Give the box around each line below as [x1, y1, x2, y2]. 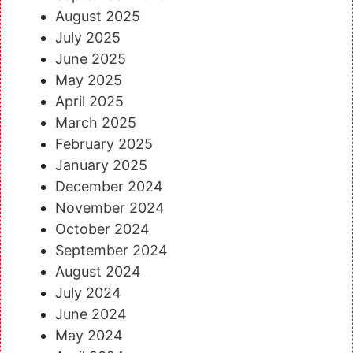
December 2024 [55, 177, 163, 195]
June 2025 [55, 50, 126, 67]
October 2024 [55, 220, 150, 237]
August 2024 [55, 262, 141, 280]
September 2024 [55, 241, 168, 258]
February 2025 [55, 135, 153, 152]
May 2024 [55, 326, 123, 344]
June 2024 [55, 305, 127, 322]
